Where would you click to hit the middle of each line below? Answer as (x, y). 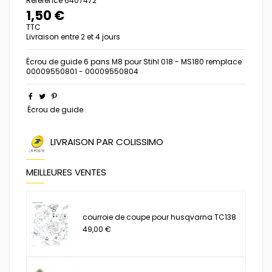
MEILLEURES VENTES (66, 172)
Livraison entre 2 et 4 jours (73, 36)
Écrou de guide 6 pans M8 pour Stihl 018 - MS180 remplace (134, 61)
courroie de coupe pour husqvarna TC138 (160, 217)
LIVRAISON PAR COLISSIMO (107, 141)
